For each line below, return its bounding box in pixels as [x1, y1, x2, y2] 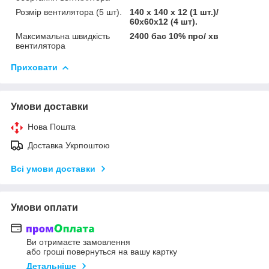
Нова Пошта [28, 121, 76, 131]
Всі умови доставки [11, 163, 95, 174]
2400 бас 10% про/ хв [130, 31, 219, 41]
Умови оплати [11, 202, 78, 213]
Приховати [11, 62, 58, 72]
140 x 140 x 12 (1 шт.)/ [130, 7, 219, 17]
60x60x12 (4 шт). [130, 16, 198, 26]
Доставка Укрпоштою [28, 140, 110, 150]
